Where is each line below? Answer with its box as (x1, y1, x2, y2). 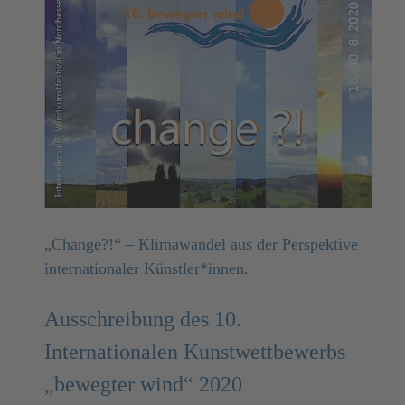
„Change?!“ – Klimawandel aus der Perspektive (44, 234, 358, 253)
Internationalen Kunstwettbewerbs (44, 339, 345, 363)
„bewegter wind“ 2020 (44, 372, 248, 396)
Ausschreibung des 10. (44, 306, 241, 331)
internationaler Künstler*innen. (44, 259, 249, 278)
